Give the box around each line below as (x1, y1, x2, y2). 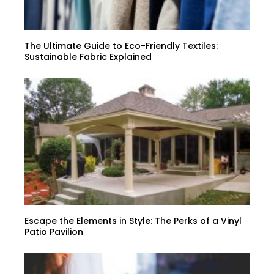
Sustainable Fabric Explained (24, 50, 152, 63)
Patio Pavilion (24, 225, 83, 238)
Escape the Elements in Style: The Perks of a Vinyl (24, 214, 242, 227)
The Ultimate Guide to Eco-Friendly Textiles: (24, 39, 218, 52)
